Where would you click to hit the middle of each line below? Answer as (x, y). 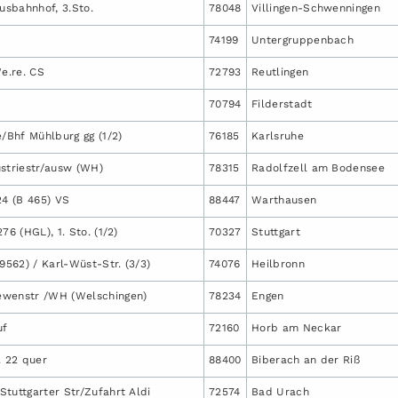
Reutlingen (280, 72)
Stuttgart (276, 231)
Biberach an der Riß (306, 359)
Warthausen (284, 199)
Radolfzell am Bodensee (318, 167)
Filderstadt (282, 103)
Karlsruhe (278, 135)
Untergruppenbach (303, 40)
